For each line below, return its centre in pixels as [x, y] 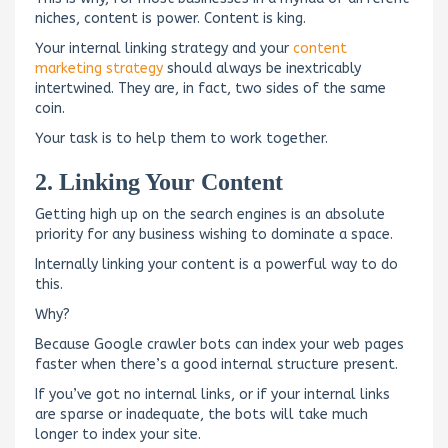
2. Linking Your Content [159, 181]
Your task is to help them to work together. [181, 138]
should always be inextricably [262, 68]
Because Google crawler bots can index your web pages [219, 344]
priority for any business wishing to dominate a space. [214, 234]
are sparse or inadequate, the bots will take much [201, 414]
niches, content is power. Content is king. [170, 18]
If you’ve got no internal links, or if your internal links [212, 394]
